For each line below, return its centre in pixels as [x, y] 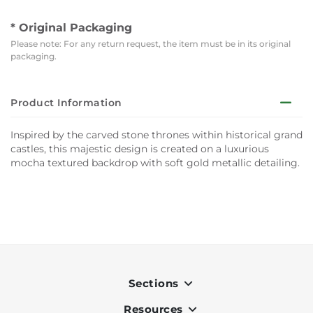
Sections [155, 283]
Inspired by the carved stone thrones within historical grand [156, 135]
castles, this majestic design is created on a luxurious [140, 149]
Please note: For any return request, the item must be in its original [151, 44]
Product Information [66, 103]
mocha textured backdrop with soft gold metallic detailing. [155, 163]
